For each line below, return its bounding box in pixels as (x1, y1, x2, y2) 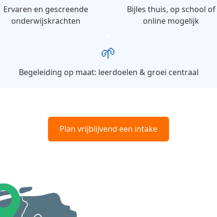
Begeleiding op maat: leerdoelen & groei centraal (18, 67, 199, 77)
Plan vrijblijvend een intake (60, 124, 157, 134)
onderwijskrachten (11, 15, 81, 26)
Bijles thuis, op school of (126, 4, 216, 15)
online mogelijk (143, 15, 200, 26)
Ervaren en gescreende (3, 4, 89, 15)
